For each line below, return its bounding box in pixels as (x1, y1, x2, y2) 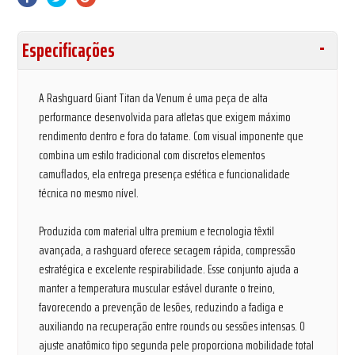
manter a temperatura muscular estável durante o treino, (39, 277, 276, 298)
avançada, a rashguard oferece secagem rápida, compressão (39, 239, 296, 260)
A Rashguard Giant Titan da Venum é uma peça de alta (39, 87, 269, 108)
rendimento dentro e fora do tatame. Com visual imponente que (39, 125, 304, 146)
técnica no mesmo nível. (39, 182, 139, 203)
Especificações (22, 34, 116, 66)
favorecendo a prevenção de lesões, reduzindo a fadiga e (39, 296, 284, 317)
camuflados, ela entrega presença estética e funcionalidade (39, 163, 291, 184)
